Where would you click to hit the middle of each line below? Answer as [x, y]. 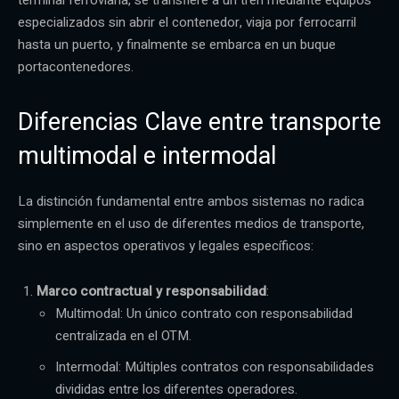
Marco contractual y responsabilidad [151, 291]
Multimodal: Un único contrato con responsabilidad [204, 313]
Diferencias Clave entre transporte [199, 122]
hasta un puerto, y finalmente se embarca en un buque [177, 44]
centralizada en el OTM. [123, 335]
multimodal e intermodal [147, 155]
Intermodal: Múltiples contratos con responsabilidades [215, 366]
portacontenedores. [76, 66]
